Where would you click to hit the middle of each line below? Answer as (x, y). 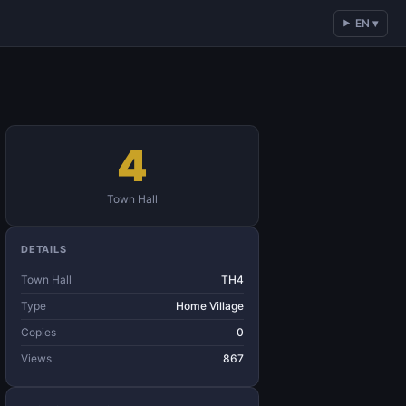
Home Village (210, 306)
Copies (39, 332)
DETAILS (44, 249)
